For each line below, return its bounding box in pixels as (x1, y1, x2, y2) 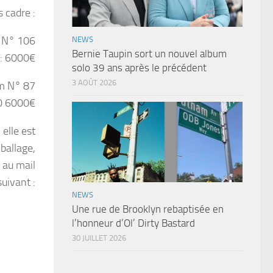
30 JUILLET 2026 (72, 233, 126, 243)
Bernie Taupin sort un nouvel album (72, 48, 227, 60)
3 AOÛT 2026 (72, 78, 116, 88)
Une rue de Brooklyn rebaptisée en (72, 203, 224, 216)
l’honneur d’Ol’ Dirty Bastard (72, 217, 195, 230)
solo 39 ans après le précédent (72, 62, 207, 74)
